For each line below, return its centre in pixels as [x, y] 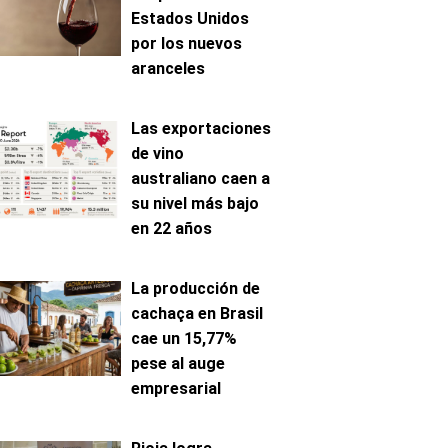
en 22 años [171, 228]
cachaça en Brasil [197, 313]
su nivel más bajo [195, 203]
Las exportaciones [201, 128]
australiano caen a [200, 178]
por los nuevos [186, 43]
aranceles [168, 68]
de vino [157, 153]
